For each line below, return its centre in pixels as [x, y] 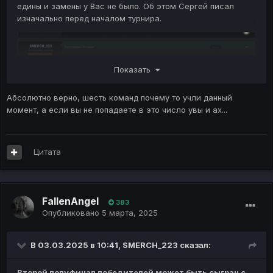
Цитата [47, 152]
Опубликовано [72, 213]
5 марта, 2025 [130, 213]
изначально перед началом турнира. [89, 19]
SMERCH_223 [150, 245]
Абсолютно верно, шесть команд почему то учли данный [119, 97]
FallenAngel [70, 201]
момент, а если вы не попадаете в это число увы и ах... [118, 109]
